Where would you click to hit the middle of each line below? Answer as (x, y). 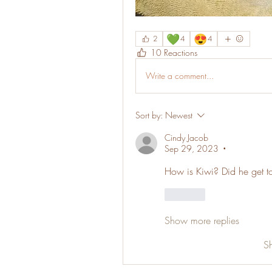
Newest (179, 115)
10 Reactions (174, 52)
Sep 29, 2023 (192, 148)
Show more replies (202, 220)
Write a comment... (180, 76)
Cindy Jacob (186, 137)
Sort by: (149, 115)
